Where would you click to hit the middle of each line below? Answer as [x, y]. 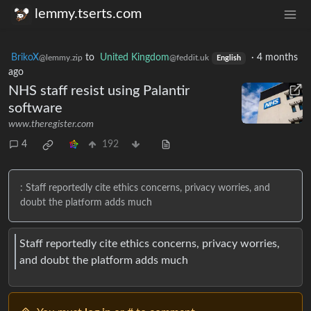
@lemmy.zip [61, 57]
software [35, 108]
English [228, 58]
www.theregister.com [51, 124]
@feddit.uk [189, 57]
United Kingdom [135, 57]
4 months [277, 57]
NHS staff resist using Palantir [99, 91]
